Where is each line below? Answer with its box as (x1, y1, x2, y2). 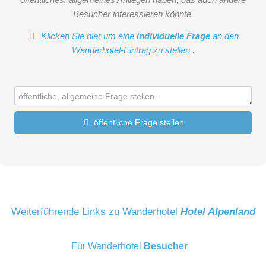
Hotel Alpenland (180, 205, 255, 217)
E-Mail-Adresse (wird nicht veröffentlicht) (14, 246, 183, 256)
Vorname (14, 151, 52, 161)
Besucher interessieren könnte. (72, 9, 194, 20)
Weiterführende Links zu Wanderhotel (11, 205, 180, 217)
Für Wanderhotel (71, 240, 144, 251)
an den (210, 30, 239, 41)
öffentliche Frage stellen (93, 118, 184, 128)
